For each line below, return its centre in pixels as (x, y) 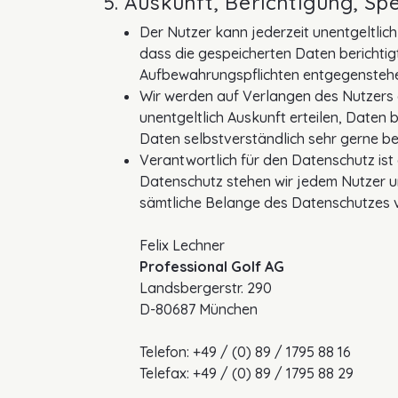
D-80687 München (199, 310)
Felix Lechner (182, 246)
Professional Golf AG (212, 267)
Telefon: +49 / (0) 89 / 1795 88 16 (245, 352)
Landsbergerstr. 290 (206, 288)
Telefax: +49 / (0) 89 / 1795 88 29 (247, 374)
